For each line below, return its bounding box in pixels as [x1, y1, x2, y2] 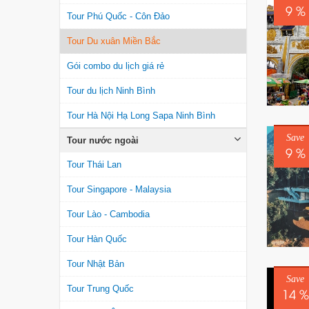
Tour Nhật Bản [67, 259, 124, 270]
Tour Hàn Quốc [67, 234, 127, 245]
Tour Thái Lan [67, 159, 121, 170]
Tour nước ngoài [67, 135, 139, 146]
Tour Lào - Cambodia [67, 209, 150, 220]
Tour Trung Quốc [67, 283, 134, 295]
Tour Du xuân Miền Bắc [67, 36, 161, 47]
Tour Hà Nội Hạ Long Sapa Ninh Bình [67, 110, 215, 121]
